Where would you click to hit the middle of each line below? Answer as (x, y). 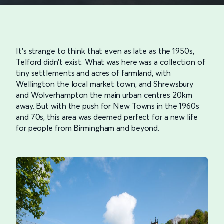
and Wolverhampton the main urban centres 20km (104, 95)
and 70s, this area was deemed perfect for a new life (107, 117)
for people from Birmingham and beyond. (88, 128)
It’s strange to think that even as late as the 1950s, (105, 51)
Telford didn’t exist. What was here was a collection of (111, 62)
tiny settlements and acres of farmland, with (93, 73)
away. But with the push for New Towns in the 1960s (108, 106)
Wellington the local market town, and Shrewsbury (105, 84)
